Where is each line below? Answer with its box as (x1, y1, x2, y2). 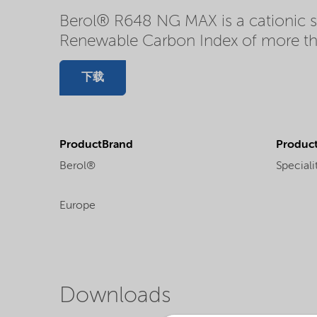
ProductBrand (59, 139, 133, 151)
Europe (59, 200, 96, 212)
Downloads (59, 284, 171, 307)
